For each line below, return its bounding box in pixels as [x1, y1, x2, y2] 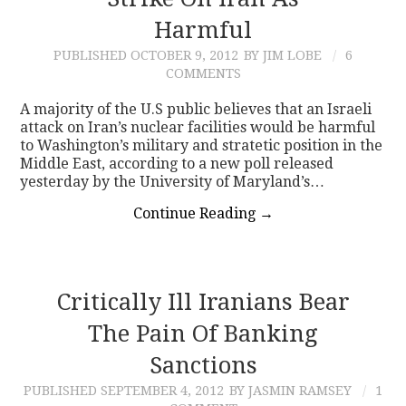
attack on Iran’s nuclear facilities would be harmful [20, 118, 376, 136]
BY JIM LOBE [244, 47, 322, 63]
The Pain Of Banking [88, 319, 318, 347]
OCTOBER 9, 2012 [130, 47, 238, 63]
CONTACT [43, 31, 126, 50]
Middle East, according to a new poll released [20, 154, 334, 172]
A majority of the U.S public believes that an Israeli [20, 100, 372, 118]
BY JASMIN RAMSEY [229, 382, 352, 398]
